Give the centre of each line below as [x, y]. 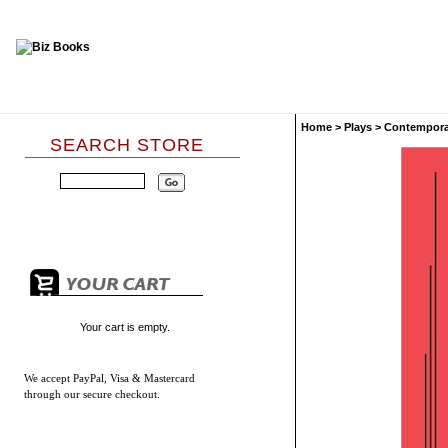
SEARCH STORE [127, 145]
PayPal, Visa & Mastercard [132, 378]
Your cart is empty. [125, 327]
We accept [47, 378]
